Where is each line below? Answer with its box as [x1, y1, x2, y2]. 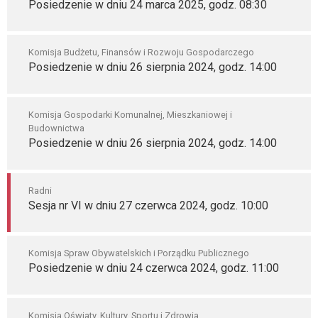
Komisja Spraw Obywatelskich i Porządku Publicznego [28, 248, 249, 258]
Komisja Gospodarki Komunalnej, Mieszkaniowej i [28, 109, 232, 120]
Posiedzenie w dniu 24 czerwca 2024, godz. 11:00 [28, 261, 279, 275]
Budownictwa [28, 123, 84, 133]
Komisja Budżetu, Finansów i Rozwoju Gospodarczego [28, 47, 254, 57]
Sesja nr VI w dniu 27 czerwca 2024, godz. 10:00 [28, 199, 268, 212]
